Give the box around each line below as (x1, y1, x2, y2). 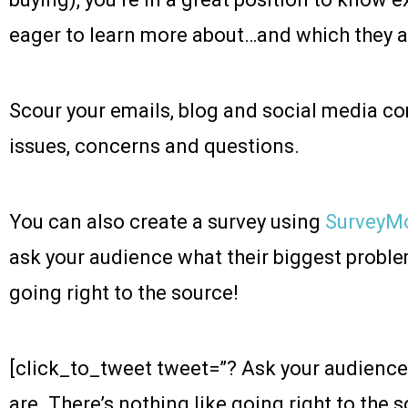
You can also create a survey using (9, 210, 325, 234)
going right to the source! (9, 281, 239, 305)
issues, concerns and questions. (9, 135, 300, 158)
